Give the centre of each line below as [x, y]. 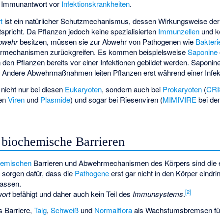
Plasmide [55, 100]
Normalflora [113, 210]
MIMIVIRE [180, 100]
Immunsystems [158, 193]
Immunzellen [179, 31]
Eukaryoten [83, 89]
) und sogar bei [95, 100]
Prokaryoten [182, 89]
